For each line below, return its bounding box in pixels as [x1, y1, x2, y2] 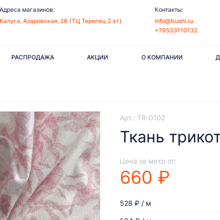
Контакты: [154, 6, 183, 13]
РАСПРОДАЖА [11, 54, 54, 61]
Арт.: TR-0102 [120, 113, 165, 122]
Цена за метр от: [120, 157, 176, 165]
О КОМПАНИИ [141, 54, 183, 61]
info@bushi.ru [154, 17, 193, 25]
